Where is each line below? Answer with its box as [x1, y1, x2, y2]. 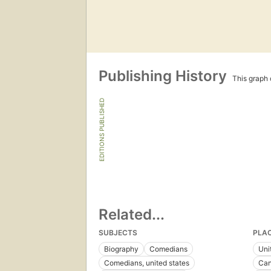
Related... [99, 206, 165, 224]
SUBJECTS [99, 228, 137, 238]
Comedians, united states [104, 258, 189, 268]
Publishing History [99, 67, 230, 85]
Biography [104, 244, 139, 254]
